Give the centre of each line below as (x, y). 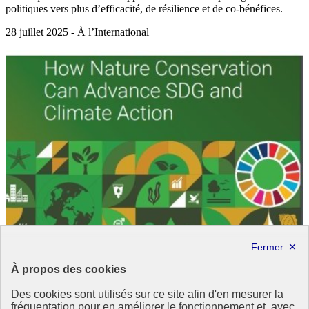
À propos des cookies (69, 269)
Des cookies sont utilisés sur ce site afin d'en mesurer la (147, 294)
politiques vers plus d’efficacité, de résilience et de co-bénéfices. (144, 8)
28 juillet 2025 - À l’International (77, 32)
